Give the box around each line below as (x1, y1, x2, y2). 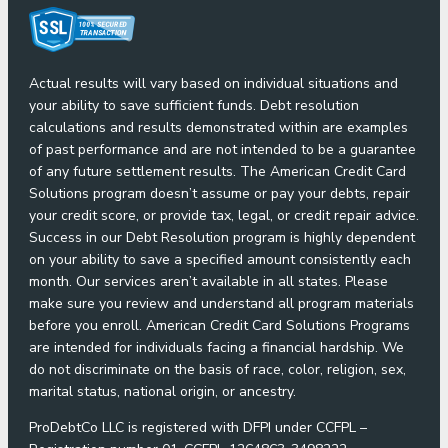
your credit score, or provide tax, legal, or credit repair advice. (29, 206, 419, 226)
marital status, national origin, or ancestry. (29, 382, 296, 402)
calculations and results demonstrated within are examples (29, 118, 408, 138)
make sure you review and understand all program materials (29, 294, 414, 314)
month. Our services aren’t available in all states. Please (29, 272, 388, 292)
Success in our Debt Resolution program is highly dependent (29, 228, 415, 248)
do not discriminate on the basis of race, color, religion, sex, (29, 360, 406, 380)
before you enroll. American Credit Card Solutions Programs (29, 316, 410, 336)
